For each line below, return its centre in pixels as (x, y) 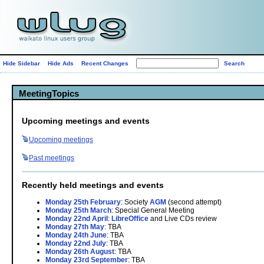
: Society (135, 202)
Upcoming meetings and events (86, 121)
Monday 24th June (76, 235)
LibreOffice (130, 218)
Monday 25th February (83, 202)
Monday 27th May (75, 227)
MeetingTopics (49, 93)
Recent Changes (105, 63)
